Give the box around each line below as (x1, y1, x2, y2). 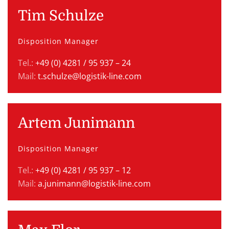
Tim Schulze (18, 8, 104, 24)
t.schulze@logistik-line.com (38, 71, 142, 82)
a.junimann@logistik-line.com (38, 178, 151, 189)
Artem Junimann (18, 115, 135, 131)
